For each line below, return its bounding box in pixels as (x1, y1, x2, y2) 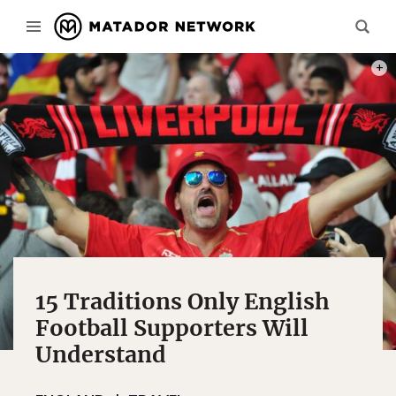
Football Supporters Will (35, 314, 308, 342)
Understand (35, 340, 166, 369)
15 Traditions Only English (35, 287, 330, 316)
